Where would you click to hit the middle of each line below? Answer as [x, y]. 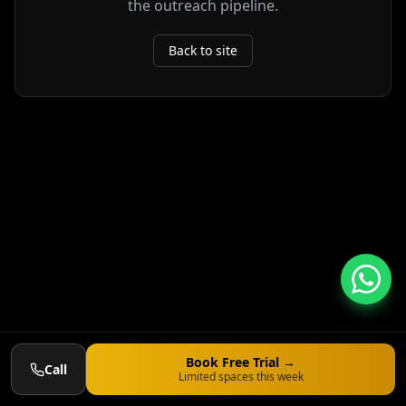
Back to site [203, 50]
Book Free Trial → [241, 362]
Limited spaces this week [241, 377]
